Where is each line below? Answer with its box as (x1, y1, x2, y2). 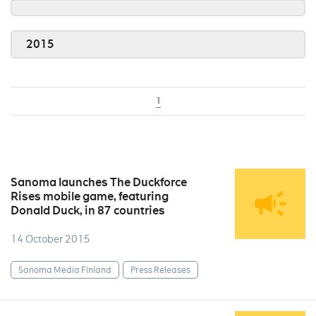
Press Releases (130, 264, 190, 275)
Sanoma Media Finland (18, 264, 111, 275)
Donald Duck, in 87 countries (11, 203, 165, 218)
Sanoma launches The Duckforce (11, 175, 187, 190)
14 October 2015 (11, 233, 90, 245)
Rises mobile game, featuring (11, 189, 169, 204)
